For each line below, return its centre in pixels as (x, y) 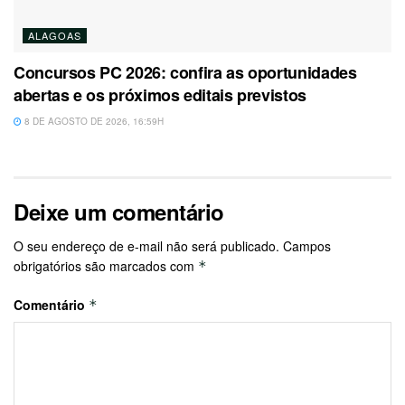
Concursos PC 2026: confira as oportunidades (185, 72)
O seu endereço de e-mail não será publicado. (146, 245)
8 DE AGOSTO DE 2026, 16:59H (93, 121)
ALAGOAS (55, 35)
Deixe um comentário (119, 211)
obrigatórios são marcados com (106, 265)
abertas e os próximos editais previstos (160, 94)
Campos (307, 245)
